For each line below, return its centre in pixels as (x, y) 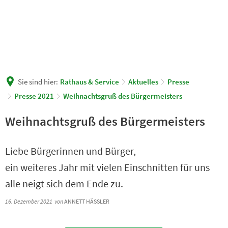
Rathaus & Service (90, 82)
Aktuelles (143, 82)
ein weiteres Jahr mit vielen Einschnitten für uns (107, 167)
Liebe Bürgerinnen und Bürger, (70, 151)
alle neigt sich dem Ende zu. (64, 184)
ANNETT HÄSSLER (84, 201)
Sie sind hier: (38, 82)
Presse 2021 (34, 96)
